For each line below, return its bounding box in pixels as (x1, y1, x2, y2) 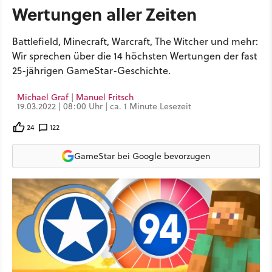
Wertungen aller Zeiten (12, 1, 197, 26)
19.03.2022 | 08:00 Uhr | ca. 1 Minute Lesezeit (17, 100, 191, 112)
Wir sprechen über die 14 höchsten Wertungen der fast (12, 49, 257, 63)
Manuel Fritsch (76, 91, 134, 103)
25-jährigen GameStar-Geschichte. (12, 64, 171, 77)
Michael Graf (17, 91, 69, 103)
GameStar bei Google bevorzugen (74, 149, 210, 162)
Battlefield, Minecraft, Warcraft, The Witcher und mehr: (12, 35, 258, 48)
